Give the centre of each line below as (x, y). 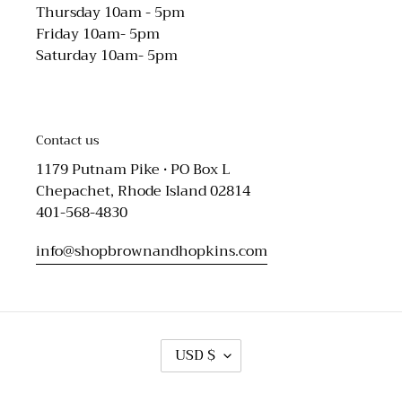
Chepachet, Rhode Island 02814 (143, 191)
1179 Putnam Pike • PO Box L (133, 169)
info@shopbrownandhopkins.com (152, 252)
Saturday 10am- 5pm (107, 55)
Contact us (68, 140)
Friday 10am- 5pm (98, 34)
